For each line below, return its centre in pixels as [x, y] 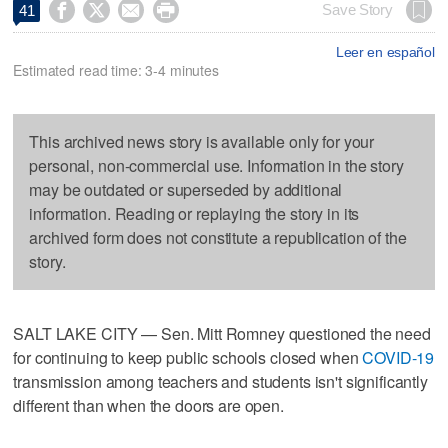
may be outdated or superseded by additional [186, 189]
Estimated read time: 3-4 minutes [116, 69]
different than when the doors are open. [148, 405]
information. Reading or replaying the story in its [194, 213]
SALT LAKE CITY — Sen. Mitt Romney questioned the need [222, 333]
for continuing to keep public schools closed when [188, 357]
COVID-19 [398, 357]
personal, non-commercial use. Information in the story [216, 165]
